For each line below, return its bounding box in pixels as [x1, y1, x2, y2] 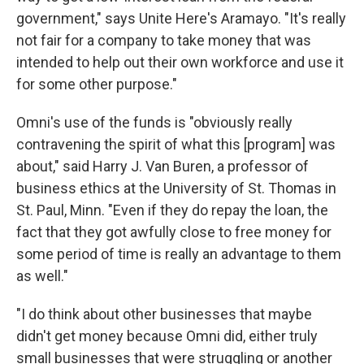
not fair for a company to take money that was [16, 32, 311, 49]
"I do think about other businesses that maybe [16, 305, 312, 323]
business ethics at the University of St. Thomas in [16, 180, 336, 197]
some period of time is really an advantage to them [16, 245, 341, 262]
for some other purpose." [16, 76, 177, 93]
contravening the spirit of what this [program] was [16, 136, 336, 153]
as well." [16, 267, 68, 284]
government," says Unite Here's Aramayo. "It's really [16, 10, 346, 27]
